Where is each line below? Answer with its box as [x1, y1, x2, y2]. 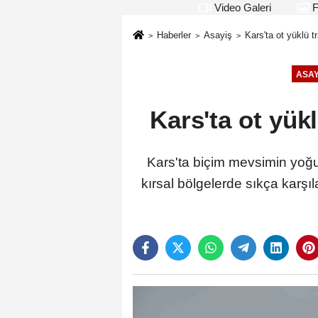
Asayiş [203, 30, 232, 40]
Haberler [156, 30, 191, 40]
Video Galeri [212, 1, 271, 13]
